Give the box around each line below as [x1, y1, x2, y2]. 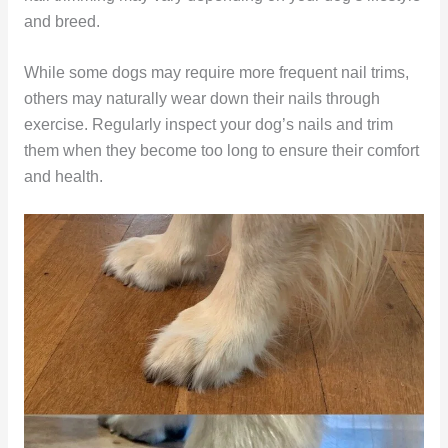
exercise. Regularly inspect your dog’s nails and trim [23, 115, 393, 133]
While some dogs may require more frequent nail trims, [23, 63, 409, 81]
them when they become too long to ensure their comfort [23, 141, 419, 159]
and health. [23, 167, 103, 185]
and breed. [23, 12, 100, 30]
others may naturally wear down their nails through [23, 89, 380, 107]
